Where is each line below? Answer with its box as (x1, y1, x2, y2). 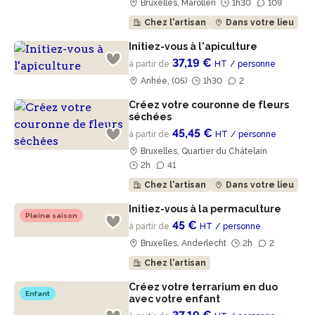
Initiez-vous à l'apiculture (129, 41, 260, 52)
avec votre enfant (129, 293, 223, 304)
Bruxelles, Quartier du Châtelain (139, 146, 270, 156)
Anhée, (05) (139, 76, 190, 86)
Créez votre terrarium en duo (129, 281, 278, 292)
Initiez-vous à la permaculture (129, 203, 284, 214)
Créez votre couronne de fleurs (129, 99, 290, 110)
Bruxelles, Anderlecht (139, 238, 229, 248)
